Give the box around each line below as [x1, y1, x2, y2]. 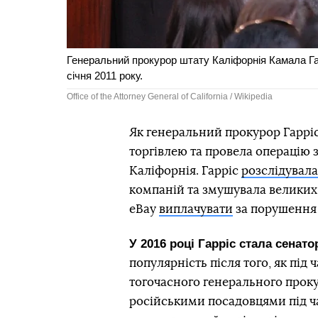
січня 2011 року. [67, 70, 146, 82]
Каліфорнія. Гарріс [129, 164, 241, 177]
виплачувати [159, 202, 233, 215]
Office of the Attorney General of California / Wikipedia [67, 92, 273, 102]
